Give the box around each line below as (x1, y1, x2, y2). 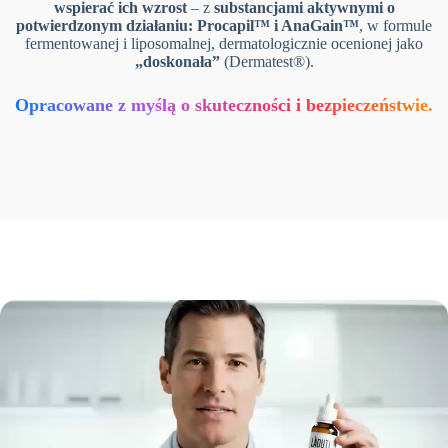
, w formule (359, 16, 432, 34)
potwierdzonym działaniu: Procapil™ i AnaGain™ (16, 16, 359, 34)
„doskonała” (134, 52, 220, 70)
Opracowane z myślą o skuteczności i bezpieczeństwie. (15, 94, 433, 115)
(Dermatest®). (219, 52, 314, 70)
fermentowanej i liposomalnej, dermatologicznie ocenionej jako (25, 34, 423, 52)
